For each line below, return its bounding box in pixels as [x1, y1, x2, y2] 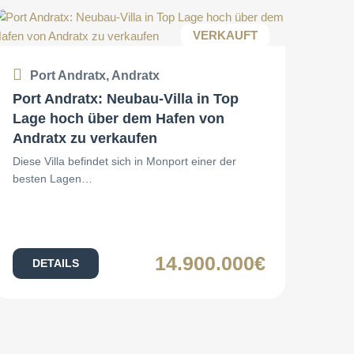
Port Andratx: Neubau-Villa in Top [12, 90, 239, 107]
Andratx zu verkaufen [12, 130, 157, 146]
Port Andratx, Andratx [29, 68, 160, 82]
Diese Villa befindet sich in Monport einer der [12, 154, 236, 168]
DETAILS [32, 257, 79, 270]
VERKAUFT [192, 28, 258, 42]
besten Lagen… [12, 171, 92, 185]
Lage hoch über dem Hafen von [12, 110, 224, 126]
